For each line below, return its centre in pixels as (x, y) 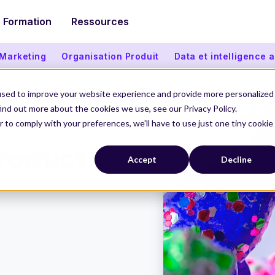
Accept (142, 160)
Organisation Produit (110, 56)
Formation (27, 21)
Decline (236, 160)
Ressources (100, 21)
